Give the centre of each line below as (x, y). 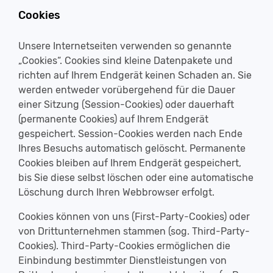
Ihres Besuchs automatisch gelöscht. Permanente (132, 148)
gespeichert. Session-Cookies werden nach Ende (130, 134)
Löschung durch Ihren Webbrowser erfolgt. (116, 192)
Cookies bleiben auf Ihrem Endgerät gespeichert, (130, 163)
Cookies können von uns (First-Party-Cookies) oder (134, 217)
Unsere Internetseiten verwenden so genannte (125, 46)
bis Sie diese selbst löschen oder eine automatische (136, 178)
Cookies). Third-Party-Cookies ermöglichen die (124, 246)
